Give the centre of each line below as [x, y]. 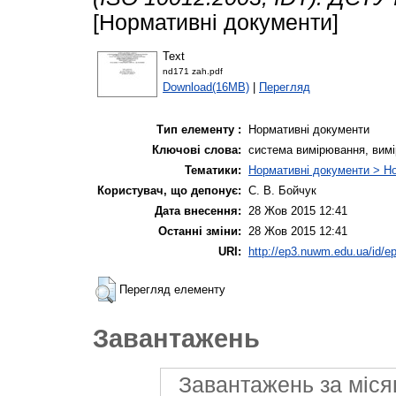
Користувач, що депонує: [169, 191]
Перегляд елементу [172, 290]
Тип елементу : [199, 130]
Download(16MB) [206, 87]
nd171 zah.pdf [193, 71]
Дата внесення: [198, 211]
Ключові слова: [197, 150]
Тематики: [213, 171]
